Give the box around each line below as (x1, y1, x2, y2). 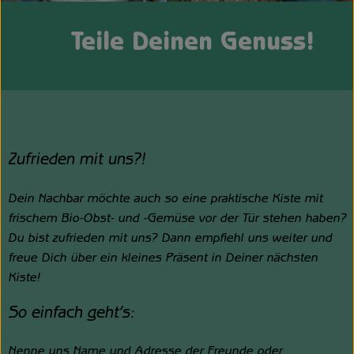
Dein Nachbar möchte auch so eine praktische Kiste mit (8, 193, 322, 206)
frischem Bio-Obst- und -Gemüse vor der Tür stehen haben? (8, 213, 346, 226)
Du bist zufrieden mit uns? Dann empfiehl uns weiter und (8, 232, 332, 246)
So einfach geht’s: (8, 306, 134, 322)
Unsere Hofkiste (24, 25, 126, 38)
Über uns (24, 60, 78, 73)
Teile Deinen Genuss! (71, 32, 346, 58)
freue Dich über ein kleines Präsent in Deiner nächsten (8, 252, 318, 265)
